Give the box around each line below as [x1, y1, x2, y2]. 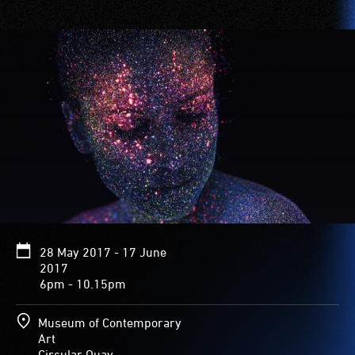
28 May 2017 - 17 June [40, 245, 166, 260]
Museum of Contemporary [38, 315, 181, 330]
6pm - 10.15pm [40, 277, 126, 292]
